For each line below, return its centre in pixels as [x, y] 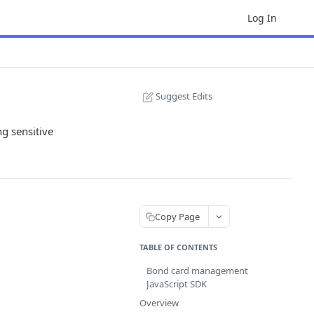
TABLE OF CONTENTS [178, 247]
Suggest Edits [184, 96]
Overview [159, 303]
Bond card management [197, 271]
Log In [262, 18]
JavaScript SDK [177, 284]
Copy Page [177, 216]
